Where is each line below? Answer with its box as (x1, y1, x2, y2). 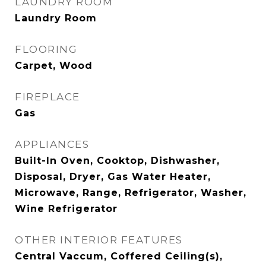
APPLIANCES (15, 138, 89, 150)
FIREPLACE (15, 91, 80, 103)
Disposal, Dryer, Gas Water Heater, (15, 171, 211, 182)
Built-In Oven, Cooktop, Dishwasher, (15, 155, 220, 166)
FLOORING (15, 43, 77, 55)
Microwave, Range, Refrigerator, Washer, (15, 187, 246, 198)
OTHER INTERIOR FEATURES (15, 234, 183, 246)
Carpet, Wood (15, 60, 93, 71)
